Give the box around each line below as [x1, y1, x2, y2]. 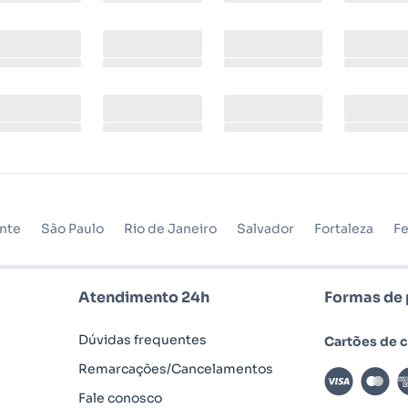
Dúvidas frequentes [78, 331, 207, 348]
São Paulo [41, 220, 104, 237]
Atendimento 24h [78, 288, 209, 307]
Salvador [237, 220, 294, 237]
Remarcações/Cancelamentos [78, 361, 273, 377]
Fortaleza [314, 220, 373, 237]
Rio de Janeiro [124, 220, 217, 237]
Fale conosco [78, 390, 162, 406]
